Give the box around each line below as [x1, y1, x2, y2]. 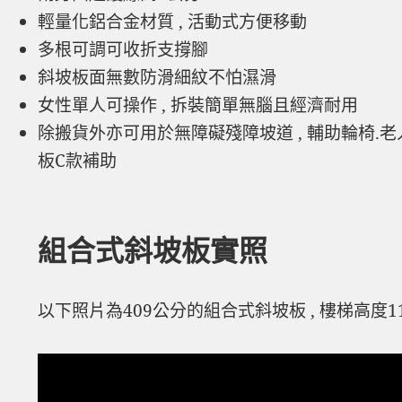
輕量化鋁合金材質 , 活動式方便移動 [38, 10, 308, 34]
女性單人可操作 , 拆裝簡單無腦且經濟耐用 [38, 93, 359, 118]
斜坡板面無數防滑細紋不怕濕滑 [38, 66, 277, 90]
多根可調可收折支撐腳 [38, 38, 209, 62]
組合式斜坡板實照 [38, 231, 268, 270]
